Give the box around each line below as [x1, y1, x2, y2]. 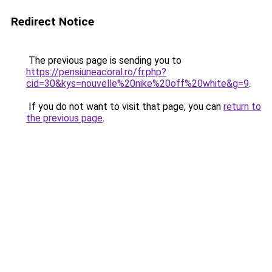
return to [223, 101, 261, 112]
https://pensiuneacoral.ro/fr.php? [26, 66, 166, 78]
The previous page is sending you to [26, 55, 182, 66]
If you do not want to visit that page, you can [26, 101, 223, 112]
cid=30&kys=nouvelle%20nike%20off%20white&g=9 [26, 78, 249, 89]
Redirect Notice [11, 15, 94, 29]
